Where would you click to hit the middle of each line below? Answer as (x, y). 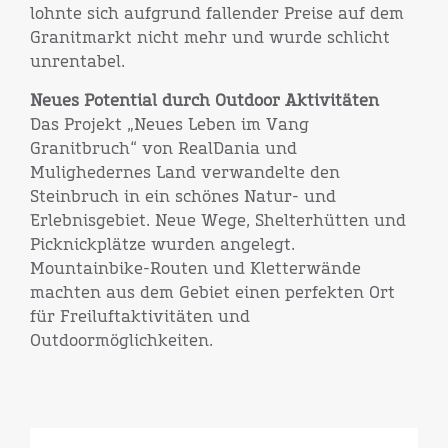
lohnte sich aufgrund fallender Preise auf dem (217, 14)
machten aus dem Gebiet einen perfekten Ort (212, 293)
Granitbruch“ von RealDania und (163, 149)
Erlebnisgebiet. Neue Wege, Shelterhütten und (218, 221)
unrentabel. (77, 62)
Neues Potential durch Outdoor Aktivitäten (204, 101)
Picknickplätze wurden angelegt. (162, 245)
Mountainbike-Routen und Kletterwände (195, 269)
